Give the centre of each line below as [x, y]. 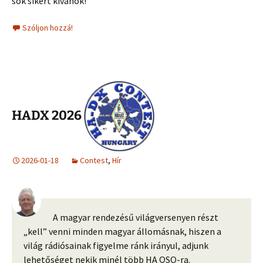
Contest [94, 161]
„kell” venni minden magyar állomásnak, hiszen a [122, 232]
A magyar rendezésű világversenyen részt [136, 218]
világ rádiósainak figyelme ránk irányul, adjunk [116, 246]
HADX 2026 [48, 115]
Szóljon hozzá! [48, 28]
